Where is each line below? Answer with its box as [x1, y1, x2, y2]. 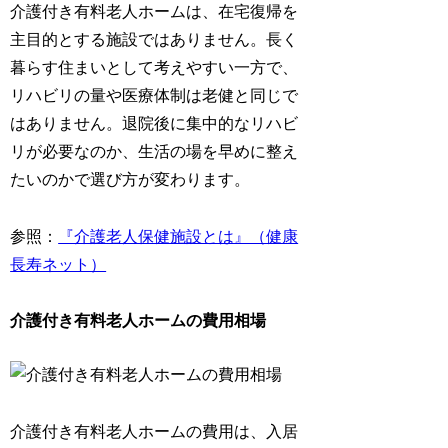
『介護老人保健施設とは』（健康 [58, 227, 299, 245]
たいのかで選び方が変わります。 [10, 170, 251, 188]
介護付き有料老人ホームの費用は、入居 [10, 423, 299, 441]
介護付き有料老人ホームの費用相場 [10, 312, 267, 330]
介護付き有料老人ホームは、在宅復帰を [10, 2, 299, 20]
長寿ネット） [10, 255, 107, 273]
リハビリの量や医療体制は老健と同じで [10, 86, 299, 104]
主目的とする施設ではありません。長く [10, 30, 299, 48]
